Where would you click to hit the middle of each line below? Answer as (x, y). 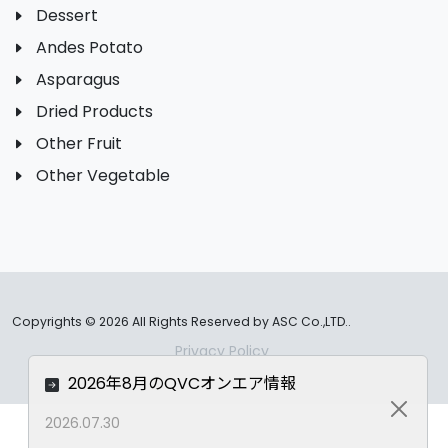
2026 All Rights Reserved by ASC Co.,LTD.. (225, 322)
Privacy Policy (222, 351)
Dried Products (94, 112)
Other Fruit (79, 144)
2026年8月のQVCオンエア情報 (180, 384)
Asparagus (78, 80)
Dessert (67, 16)
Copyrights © (55, 322)
